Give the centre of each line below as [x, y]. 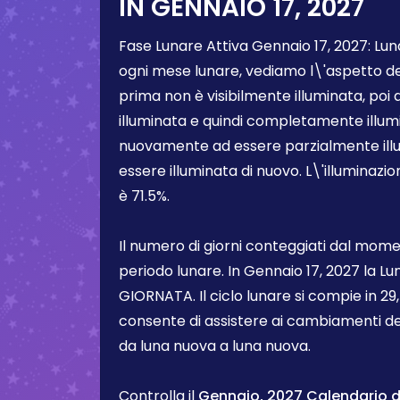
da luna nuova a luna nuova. [215, 346]
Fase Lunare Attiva [185, 46]
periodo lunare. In [181, 271]
